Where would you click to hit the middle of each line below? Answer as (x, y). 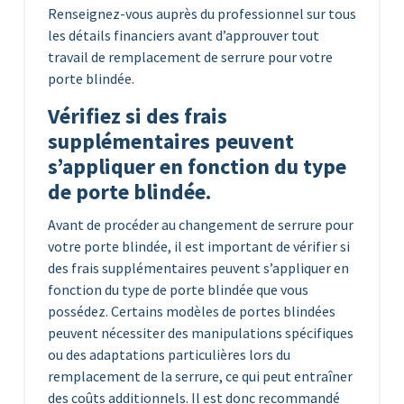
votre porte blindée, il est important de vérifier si (199, 246)
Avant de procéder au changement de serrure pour (201, 224)
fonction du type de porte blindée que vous (178, 289)
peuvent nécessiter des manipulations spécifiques (201, 332)
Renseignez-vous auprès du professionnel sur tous (202, 13)
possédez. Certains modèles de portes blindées (192, 311)
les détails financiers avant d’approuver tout (184, 35)
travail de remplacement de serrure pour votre (190, 56)
